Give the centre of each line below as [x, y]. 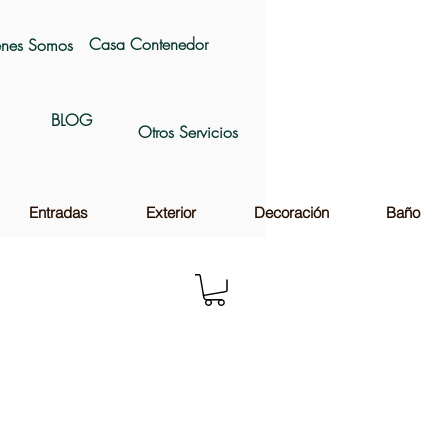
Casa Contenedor [148, 44]
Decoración [291, 212]
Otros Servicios [188, 132]
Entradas [58, 212]
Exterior [171, 212]
